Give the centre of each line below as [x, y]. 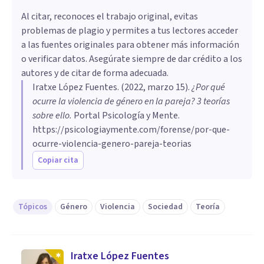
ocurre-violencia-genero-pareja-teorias [112, 143]
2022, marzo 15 [155, 87]
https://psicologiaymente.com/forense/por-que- [131, 129]
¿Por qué [208, 87]
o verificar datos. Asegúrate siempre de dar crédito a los [132, 59]
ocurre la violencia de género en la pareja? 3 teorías [131, 101]
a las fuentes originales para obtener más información [130, 44]
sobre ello [51, 115]
